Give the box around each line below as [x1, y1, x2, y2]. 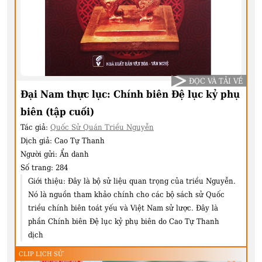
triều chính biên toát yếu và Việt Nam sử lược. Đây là [28, 204, 218, 213]
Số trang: [20, 163, 56, 173]
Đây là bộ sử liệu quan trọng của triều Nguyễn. [68, 177, 236, 186]
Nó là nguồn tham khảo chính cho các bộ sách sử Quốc [28, 190, 225, 199]
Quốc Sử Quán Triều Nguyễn [50, 123, 154, 132]
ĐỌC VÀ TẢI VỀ [189, 76, 243, 85]
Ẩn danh [60, 150, 89, 159]
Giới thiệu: [28, 177, 65, 186]
